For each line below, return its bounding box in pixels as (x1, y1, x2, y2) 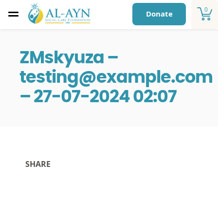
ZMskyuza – (19, 50, 118, 67)
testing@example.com (19, 69, 213, 86)
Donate (145, 9, 173, 19)
